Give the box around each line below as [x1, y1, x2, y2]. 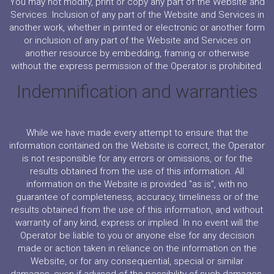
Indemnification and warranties [16, 81, 258, 102]
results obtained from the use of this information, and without [11, 204, 263, 215]
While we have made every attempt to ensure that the [26, 127, 248, 138]
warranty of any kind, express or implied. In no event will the [15, 217, 259, 228]
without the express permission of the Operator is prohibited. [10, 61, 264, 72]
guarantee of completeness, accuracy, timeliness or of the [15, 191, 259, 202]
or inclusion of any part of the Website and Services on [23, 35, 251, 46]
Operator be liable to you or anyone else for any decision [20, 230, 254, 241]
